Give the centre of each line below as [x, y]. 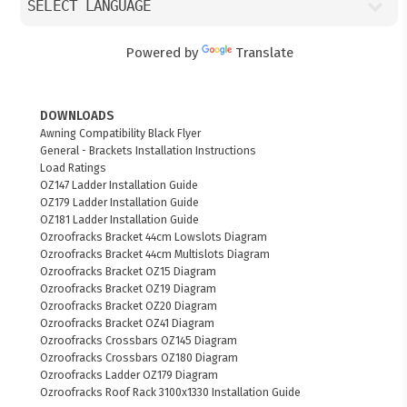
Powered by [163, 53]
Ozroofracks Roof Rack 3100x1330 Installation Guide [171, 392]
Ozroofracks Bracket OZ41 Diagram [128, 323]
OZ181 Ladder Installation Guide [120, 219]
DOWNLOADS [78, 115]
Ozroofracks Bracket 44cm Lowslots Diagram [154, 236]
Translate [264, 53]
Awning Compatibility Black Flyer [121, 133]
